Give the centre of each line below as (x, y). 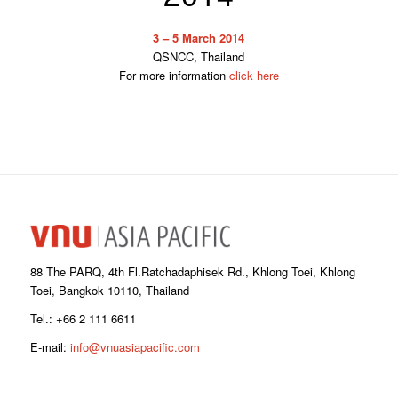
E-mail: (50, 346)
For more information (174, 76)
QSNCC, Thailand (199, 57)
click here (254, 76)
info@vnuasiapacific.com (135, 346)
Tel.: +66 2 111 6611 (83, 318)
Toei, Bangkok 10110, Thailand (109, 290)
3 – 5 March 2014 (199, 38)
